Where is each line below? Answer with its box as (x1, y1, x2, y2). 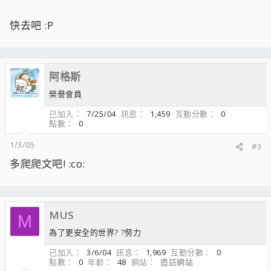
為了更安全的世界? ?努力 (49, 227, 141, 238)
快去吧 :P (10, 18, 53, 32)
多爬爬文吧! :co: (10, 157, 85, 171)
